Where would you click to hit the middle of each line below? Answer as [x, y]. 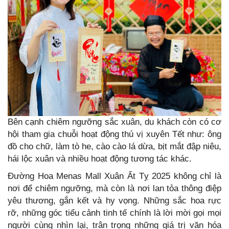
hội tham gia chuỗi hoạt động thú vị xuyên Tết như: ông [114, 134]
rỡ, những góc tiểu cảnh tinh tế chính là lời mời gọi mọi [114, 213]
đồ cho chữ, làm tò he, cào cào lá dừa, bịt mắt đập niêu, [114, 146]
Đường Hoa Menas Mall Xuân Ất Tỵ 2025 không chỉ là [114, 176]
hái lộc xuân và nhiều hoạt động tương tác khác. [100, 158]
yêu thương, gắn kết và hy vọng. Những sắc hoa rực [114, 200]
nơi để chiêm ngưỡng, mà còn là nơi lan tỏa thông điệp [114, 188]
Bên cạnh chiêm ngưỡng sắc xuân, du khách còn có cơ [114, 122]
